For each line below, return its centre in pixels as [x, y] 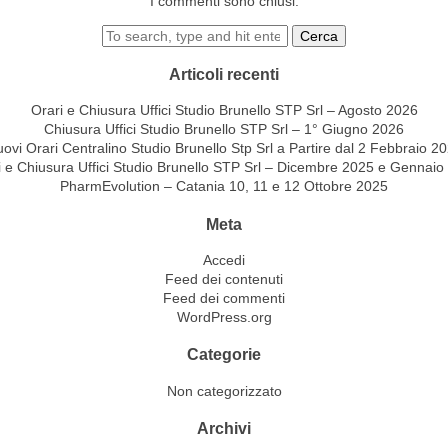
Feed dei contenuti [224, 279]
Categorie [224, 354]
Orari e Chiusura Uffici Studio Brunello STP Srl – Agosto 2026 [224, 110]
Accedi [224, 260]
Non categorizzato [224, 390]
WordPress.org [224, 317]
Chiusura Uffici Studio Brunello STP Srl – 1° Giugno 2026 [224, 129]
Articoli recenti [224, 73]
